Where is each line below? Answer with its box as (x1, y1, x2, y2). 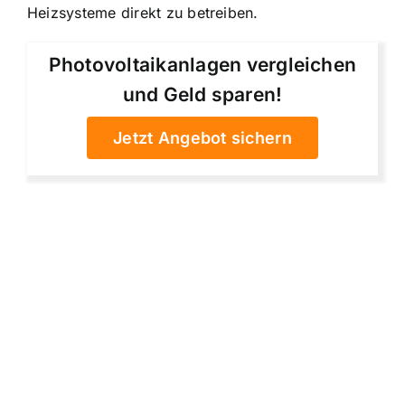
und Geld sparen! (122, 82, 283, 106)
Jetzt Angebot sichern (113, 127, 292, 147)
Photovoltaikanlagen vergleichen (48, 52, 357, 76)
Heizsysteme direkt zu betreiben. (27, 4, 259, 23)
